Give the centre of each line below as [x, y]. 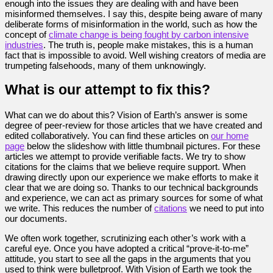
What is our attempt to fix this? [108, 90]
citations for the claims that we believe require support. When [125, 166]
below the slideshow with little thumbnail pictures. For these [142, 146]
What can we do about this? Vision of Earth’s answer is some [126, 115]
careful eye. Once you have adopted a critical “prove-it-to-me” [127, 248]
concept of [27, 35]
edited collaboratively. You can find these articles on [108, 135]
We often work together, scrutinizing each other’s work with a [125, 238]
